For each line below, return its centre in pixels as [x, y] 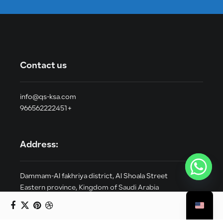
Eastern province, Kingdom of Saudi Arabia [89, 188]
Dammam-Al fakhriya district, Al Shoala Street [94, 176]
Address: [39, 145]
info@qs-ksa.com [48, 97]
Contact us [43, 66]
